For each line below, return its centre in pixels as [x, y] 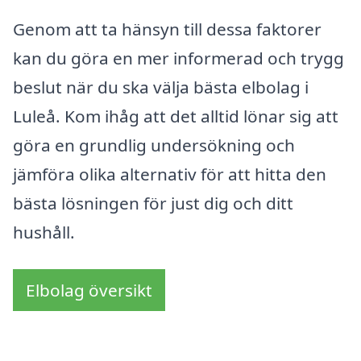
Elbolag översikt [89, 290]
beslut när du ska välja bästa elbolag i [161, 87]
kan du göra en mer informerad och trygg [178, 58]
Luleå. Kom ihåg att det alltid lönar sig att [176, 116]
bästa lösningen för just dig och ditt [153, 203]
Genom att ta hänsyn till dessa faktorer [167, 29]
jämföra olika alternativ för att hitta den [170, 174]
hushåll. [44, 232]
